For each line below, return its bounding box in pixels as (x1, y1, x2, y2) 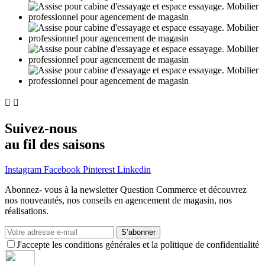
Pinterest (83, 164, 115, 175)
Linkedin (117, 164, 151, 175)
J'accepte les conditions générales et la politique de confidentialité (17, 240, 259, 250)
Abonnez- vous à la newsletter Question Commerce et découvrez (5, 185, 247, 195)
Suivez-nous (5, 121, 77, 137)
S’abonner (121, 228, 156, 237)
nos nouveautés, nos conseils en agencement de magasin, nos (5, 195, 232, 206)
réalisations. (5, 206, 51, 216)
